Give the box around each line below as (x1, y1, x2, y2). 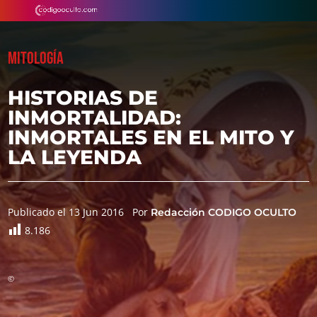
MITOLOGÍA (8, 48, 64, 69)
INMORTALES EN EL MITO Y (8, 125, 294, 149)
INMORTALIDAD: (8, 105, 182, 129)
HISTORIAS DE (8, 86, 158, 110)
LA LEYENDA (8, 145, 142, 169)
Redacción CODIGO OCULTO (151, 206, 297, 219)
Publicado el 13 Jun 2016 (8, 205, 125, 219)
